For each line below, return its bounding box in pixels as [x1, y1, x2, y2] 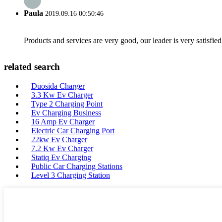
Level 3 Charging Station [31, 171, 110, 179]
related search [4, 61, 60, 72]
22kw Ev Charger [31, 135, 87, 144]
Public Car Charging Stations [31, 162, 122, 170]
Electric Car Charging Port [31, 126, 114, 135]
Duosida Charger [31, 82, 85, 90]
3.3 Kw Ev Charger [31, 91, 93, 99]
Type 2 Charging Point [31, 100, 103, 108]
